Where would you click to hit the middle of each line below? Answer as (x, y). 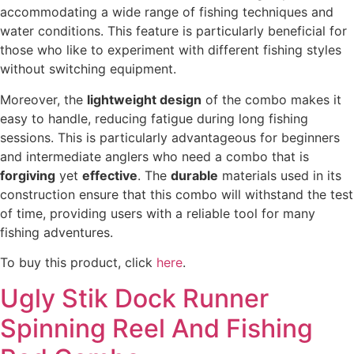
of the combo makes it (271, 99)
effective (110, 175)
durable (194, 175)
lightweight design (144, 99)
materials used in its (280, 175)
